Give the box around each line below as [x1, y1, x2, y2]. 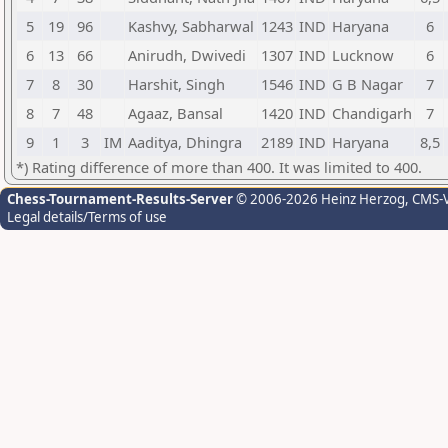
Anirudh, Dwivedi [128, 45, 246, 65]
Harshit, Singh [128, 74, 225, 94]
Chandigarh [332, 103, 412, 123]
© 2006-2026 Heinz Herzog [233, 190, 405, 208]
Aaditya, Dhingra [128, 132, 242, 152]
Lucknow [332, 45, 394, 65]
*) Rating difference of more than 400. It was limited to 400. [16, 157, 422, 177]
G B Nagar [332, 74, 403, 94]
